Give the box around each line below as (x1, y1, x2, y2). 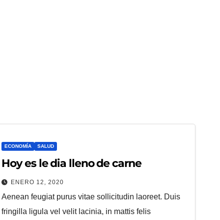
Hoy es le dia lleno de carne (1, 157, 141, 170)
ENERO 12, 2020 (11, 179, 64, 186)
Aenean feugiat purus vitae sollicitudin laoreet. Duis (1, 192, 181, 201)
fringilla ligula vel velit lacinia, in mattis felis (1, 207, 151, 216)
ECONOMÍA (4, 143, 32, 149)
